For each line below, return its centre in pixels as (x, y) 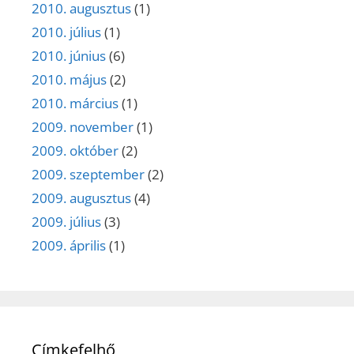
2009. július (66, 221)
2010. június (69, 55)
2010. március (75, 103)
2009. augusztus (81, 198)
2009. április (69, 245)
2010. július (66, 32)
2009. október (75, 150)
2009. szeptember (88, 174)
